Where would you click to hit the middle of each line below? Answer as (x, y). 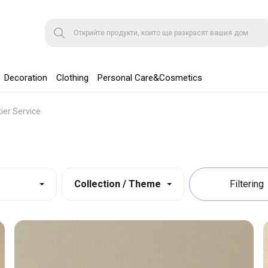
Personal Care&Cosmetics (150, 77)
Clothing (72, 77)
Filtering (246, 184)
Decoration (26, 77)
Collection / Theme (118, 184)
